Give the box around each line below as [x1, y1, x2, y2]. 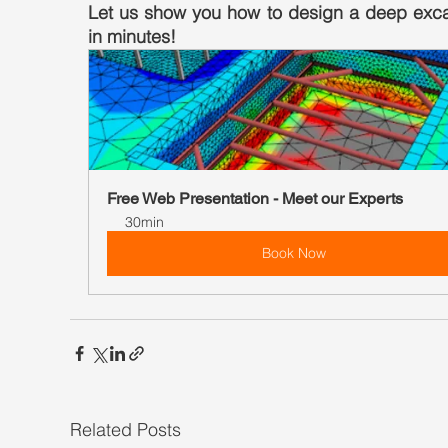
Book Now [262, 244, 326, 263]
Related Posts [70, 418, 181, 442]
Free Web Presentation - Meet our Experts [107, 189, 403, 209]
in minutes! [88, 25, 176, 49]
